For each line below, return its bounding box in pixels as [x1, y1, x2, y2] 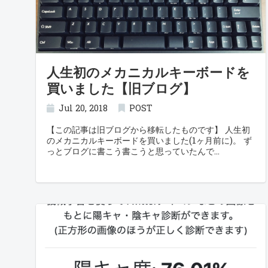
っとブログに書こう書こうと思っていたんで [47, 145, 214, 157]
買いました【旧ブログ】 [47, 80, 196, 97]
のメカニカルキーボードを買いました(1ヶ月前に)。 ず [47, 135, 252, 146]
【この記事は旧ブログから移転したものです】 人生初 [47, 124, 250, 135]
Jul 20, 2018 [59, 102, 108, 114]
